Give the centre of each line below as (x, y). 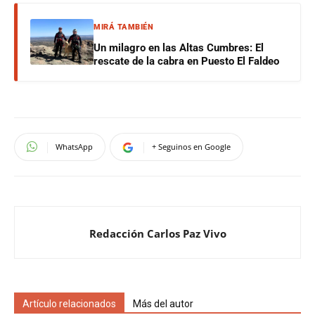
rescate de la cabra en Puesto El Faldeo (186, 61)
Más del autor (163, 303)
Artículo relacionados (69, 303)
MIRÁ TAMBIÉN (123, 27)
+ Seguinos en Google (191, 146)
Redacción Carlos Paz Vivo (157, 233)
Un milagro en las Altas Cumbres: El (179, 47)
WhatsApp (74, 146)
